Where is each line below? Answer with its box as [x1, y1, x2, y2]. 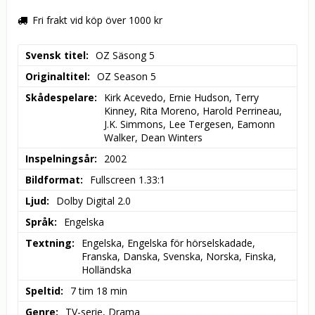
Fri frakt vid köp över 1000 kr [32, 13, 162, 27]
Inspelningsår [25, 152, 94, 166]
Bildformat [25, 173, 80, 187]
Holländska [82, 263, 131, 277]
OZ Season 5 [97, 70, 156, 84]
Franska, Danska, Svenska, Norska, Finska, [82, 250, 276, 264]
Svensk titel [25, 49, 86, 63]
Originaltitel [25, 70, 87, 84]
